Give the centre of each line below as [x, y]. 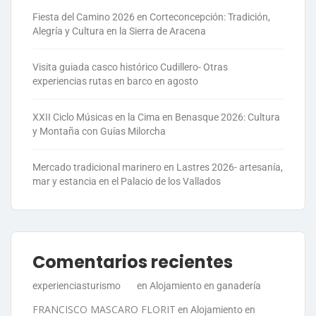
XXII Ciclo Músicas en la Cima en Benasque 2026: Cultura [156, 117]
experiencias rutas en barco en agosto [115, 81]
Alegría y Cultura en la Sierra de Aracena [119, 31]
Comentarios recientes [133, 262]
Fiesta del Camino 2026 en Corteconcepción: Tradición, [151, 17]
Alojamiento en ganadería [205, 285]
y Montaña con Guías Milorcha [99, 131]
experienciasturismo [77, 285]
